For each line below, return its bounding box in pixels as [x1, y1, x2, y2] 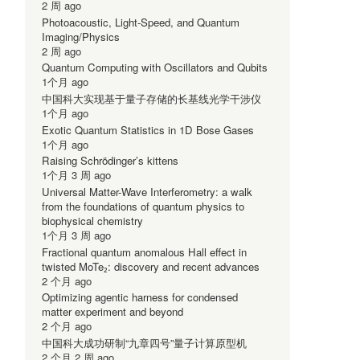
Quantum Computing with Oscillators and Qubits [42, 59, 268, 76]
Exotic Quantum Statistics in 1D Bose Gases [42, 121, 254, 137]
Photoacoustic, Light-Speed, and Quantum [42, 14, 239, 30]
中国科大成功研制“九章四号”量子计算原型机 [42, 334, 247, 350]
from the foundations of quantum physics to [42, 198, 244, 214]
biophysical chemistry [42, 212, 143, 228]
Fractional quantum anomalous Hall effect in [42, 243, 247, 260]
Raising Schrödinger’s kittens [42, 153, 178, 169]
